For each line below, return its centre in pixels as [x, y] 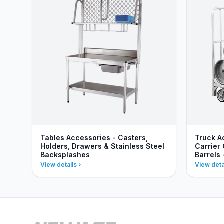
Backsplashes [65, 155]
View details [59, 165]
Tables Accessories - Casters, [94, 138]
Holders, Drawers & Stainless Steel [102, 146]
